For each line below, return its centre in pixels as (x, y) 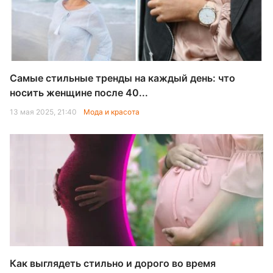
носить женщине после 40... (79, 93)
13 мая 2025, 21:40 (44, 112)
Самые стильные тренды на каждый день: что (122, 78)
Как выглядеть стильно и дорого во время (113, 263)
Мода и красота (112, 112)
